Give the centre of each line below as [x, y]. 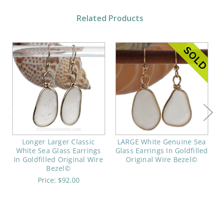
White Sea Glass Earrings [58, 151]
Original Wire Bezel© [162, 160]
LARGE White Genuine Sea [162, 142]
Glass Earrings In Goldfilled [162, 151]
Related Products [110, 18]
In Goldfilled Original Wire [58, 160]
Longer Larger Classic [58, 142]
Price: [48, 180]
